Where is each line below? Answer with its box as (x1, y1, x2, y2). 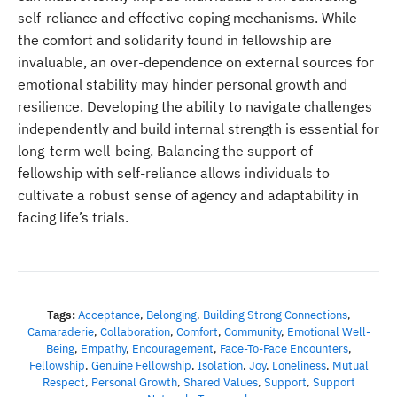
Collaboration (99, 324, 170, 339)
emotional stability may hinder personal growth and (18, 75, 347, 93)
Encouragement (131, 341, 214, 356)
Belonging (145, 307, 197, 323)
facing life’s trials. (18, 208, 128, 226)
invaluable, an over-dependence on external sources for (18, 53, 374, 71)
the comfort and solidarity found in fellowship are (18, 31, 331, 49)
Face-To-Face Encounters (219, 341, 348, 356)
